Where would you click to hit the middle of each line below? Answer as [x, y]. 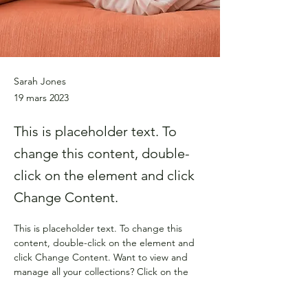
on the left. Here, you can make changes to [109, 300]
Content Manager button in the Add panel [108, 286]
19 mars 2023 [41, 98]
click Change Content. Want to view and [102, 257]
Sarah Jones [40, 81]
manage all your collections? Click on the [102, 272]
